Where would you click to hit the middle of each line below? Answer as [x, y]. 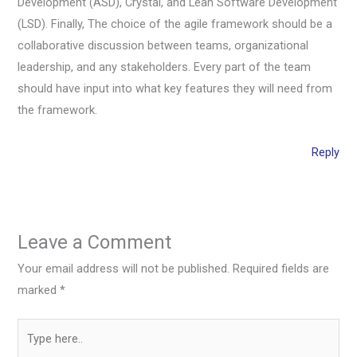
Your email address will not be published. [124, 268]
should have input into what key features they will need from [175, 89]
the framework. [58, 110]
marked [39, 290]
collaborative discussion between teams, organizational [163, 46]
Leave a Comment [95, 242]
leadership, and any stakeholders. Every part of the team [165, 67]
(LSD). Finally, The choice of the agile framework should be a [175, 24]
